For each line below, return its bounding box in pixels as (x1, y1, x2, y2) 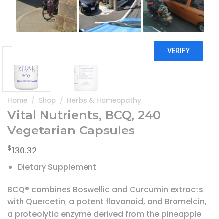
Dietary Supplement (17, 161, 96, 173)
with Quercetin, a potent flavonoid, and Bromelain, (7, 196, 207, 208)
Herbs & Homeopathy (67, 95, 142, 105)
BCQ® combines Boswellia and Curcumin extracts (7, 184, 203, 196)
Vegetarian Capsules (7, 123, 135, 138)
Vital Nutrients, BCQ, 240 (7, 108, 161, 123)
